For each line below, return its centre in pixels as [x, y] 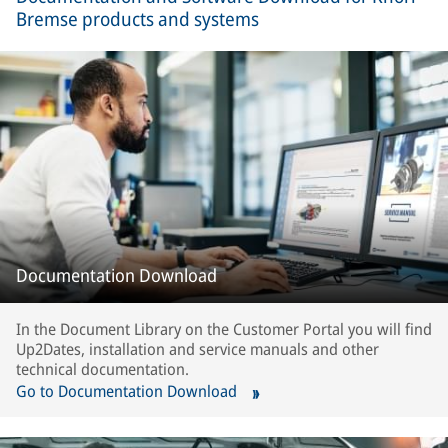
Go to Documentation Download [128, 391]
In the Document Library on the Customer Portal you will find [224, 329]
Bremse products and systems [137, 19]
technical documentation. [102, 369]
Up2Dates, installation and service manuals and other [197, 349]
